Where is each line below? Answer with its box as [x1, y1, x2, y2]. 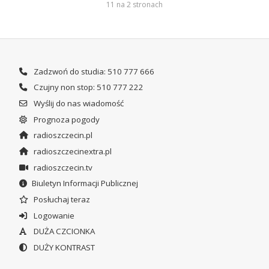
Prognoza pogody [31, 113, 100, 125]
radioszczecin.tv [31, 162, 92, 173]
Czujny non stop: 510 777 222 [31, 82, 144, 93]
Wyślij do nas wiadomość [31, 98, 124, 109]
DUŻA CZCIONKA [31, 226, 95, 237]
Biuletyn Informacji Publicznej [31, 178, 138, 189]
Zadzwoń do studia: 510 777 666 [31, 65, 154, 77]
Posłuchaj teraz [31, 193, 90, 205]
